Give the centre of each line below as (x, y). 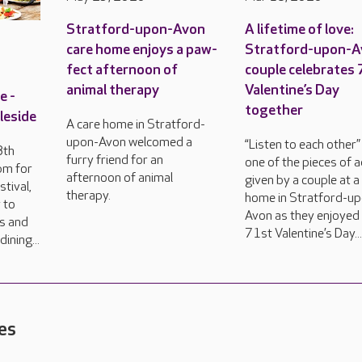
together (274, 110)
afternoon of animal (119, 178)
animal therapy (112, 90)
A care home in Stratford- (135, 124)
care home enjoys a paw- (141, 49)
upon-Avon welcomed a (129, 142)
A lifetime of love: (300, 29)
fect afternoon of (122, 69)
